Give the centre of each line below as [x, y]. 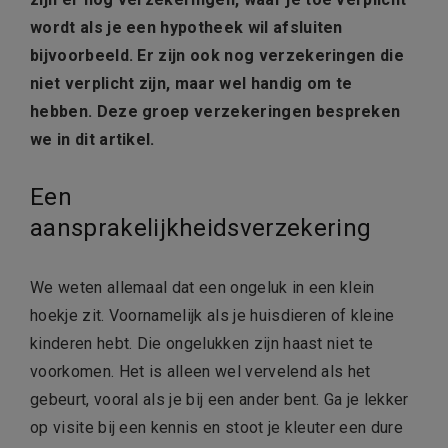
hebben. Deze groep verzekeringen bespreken [215, 112]
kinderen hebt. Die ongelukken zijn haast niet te [202, 344]
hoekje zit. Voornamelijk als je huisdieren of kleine [212, 316]
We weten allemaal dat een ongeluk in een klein [202, 288]
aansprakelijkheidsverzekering [201, 228]
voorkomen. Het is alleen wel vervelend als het [200, 372]
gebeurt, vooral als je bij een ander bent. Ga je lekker [219, 400]
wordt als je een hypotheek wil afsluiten [186, 28]
